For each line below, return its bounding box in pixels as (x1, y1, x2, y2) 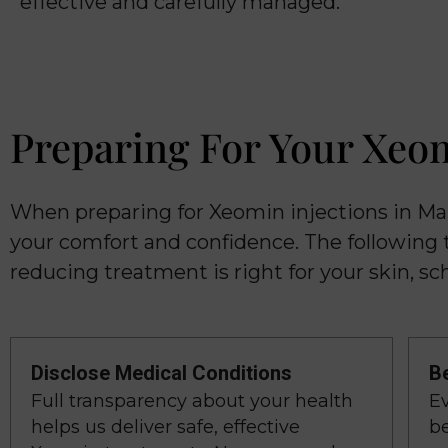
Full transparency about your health (31, 390, 353, 412)
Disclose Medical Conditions (31, 361, 292, 385)
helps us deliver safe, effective (31, 416, 300, 438)
